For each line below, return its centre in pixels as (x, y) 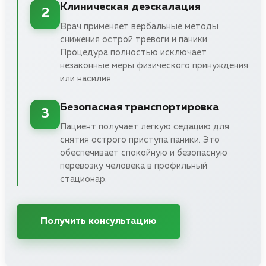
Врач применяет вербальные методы (139, 26)
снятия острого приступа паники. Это (140, 140)
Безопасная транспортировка (140, 107)
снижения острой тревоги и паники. (134, 39)
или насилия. (86, 78)
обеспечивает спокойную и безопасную (144, 153)
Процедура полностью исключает (133, 52)
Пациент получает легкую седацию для (145, 126)
